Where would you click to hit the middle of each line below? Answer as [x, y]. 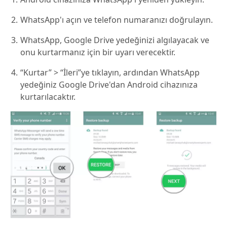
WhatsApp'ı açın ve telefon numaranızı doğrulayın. [117, 20]
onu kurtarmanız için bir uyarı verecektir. [98, 52]
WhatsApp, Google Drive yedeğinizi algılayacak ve [115, 40]
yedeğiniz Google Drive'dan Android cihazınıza [109, 85]
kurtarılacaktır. [48, 97]
